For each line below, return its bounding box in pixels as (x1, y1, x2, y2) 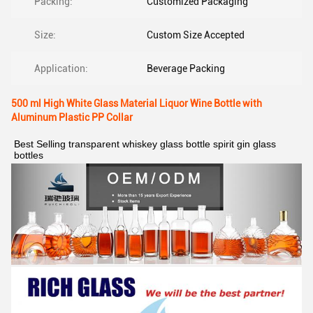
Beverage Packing (147, 63, 225, 74)
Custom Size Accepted (147, 29, 245, 41)
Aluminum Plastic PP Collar (11, 112, 133, 123)
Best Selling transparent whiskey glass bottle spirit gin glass (14, 138, 276, 150)
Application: (34, 63, 88, 74)
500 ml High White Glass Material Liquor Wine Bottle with (11, 98, 262, 109)
